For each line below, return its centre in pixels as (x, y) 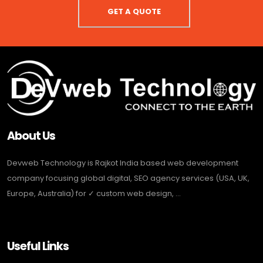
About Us (31, 136)
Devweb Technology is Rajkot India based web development (123, 163)
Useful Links (38, 246)
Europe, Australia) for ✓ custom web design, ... (94, 193)
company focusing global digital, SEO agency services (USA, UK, (128, 178)
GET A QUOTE (134, 12)
